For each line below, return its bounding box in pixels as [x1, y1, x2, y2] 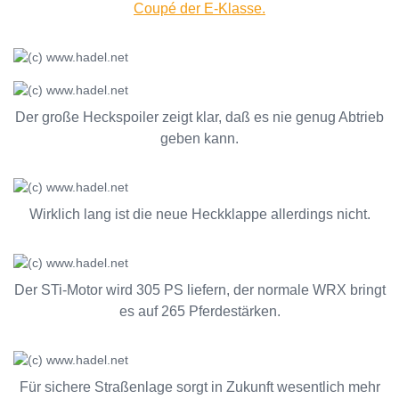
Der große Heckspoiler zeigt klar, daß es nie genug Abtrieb [15, 110, 384, 125]
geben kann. [160, 131, 239, 146]
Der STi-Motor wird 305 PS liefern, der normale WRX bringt [13, 282, 386, 297]
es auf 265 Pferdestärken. [118, 304, 281, 319]
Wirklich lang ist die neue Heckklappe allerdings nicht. [28, 207, 370, 222]
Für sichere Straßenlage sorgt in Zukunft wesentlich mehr [19, 379, 380, 395]
